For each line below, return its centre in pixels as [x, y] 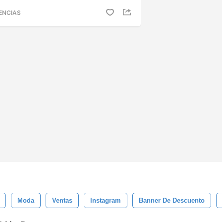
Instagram [106, 200]
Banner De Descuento [172, 200]
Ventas [62, 200]
